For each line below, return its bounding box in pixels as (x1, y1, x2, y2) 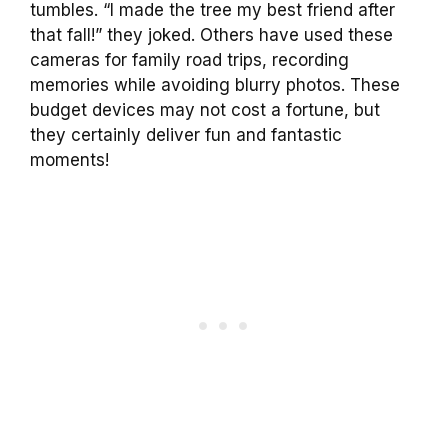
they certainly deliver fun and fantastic (30, 125, 342, 146)
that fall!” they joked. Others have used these (30, 25, 393, 46)
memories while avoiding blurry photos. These (30, 75, 400, 96)
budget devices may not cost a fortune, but (30, 100, 380, 121)
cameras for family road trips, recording (30, 50, 349, 71)
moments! (30, 150, 109, 171)
